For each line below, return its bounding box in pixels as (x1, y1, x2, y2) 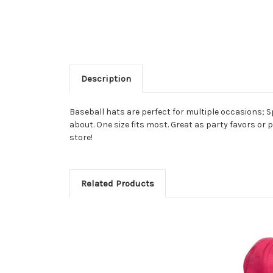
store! (69, 132, 93, 143)
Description (80, 73, 131, 85)
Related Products (80, 178, 154, 190)
